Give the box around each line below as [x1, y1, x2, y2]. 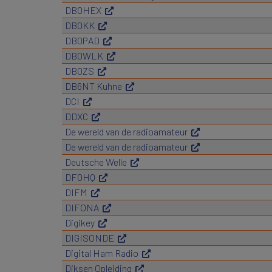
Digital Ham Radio [65, 247, 138, 259]
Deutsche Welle [65, 156, 127, 168]
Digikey [65, 217, 95, 228]
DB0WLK [65, 50, 103, 61]
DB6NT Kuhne [65, 80, 122, 92]
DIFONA [65, 202, 99, 213]
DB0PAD [65, 35, 100, 46]
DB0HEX [65, 4, 101, 16]
